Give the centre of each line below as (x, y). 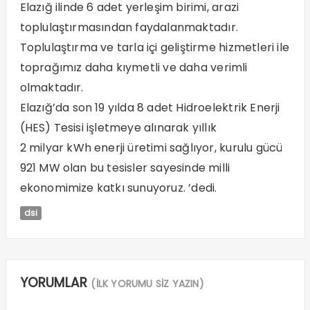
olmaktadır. (52, 87)
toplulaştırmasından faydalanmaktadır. (129, 27)
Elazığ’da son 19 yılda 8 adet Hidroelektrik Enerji (150, 107)
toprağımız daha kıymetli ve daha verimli (134, 67)
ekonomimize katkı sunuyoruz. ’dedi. (118, 188)
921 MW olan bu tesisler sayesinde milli (125, 167)
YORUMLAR (55, 282)
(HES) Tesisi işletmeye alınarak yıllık (118, 127)
